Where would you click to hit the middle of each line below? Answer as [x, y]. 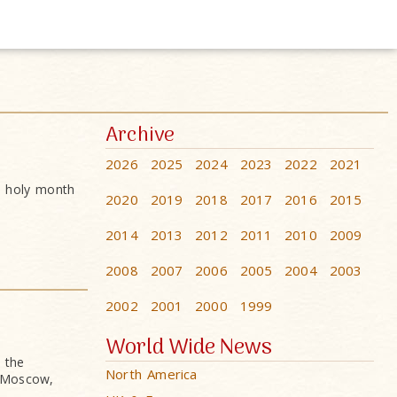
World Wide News [189, 348]
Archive [140, 136]
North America [152, 374]
